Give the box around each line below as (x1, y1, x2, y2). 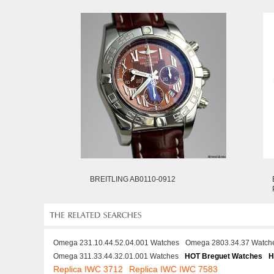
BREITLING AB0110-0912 (90, 175, 176, 183)
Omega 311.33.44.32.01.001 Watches (53, 252, 179, 261)
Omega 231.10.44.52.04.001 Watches (53, 239, 179, 247)
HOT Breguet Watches (185, 252, 262, 261)
